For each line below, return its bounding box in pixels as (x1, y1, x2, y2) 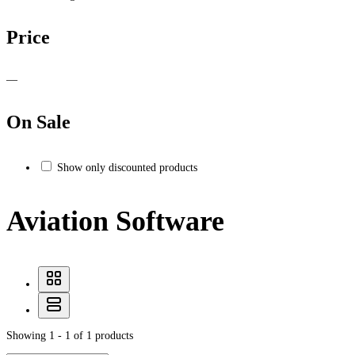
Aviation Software (6, 205, 224, 238)
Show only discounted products (57, 162, 197, 174)
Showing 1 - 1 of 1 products (6, 330, 133, 342)
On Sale (6, 112, 71, 133)
